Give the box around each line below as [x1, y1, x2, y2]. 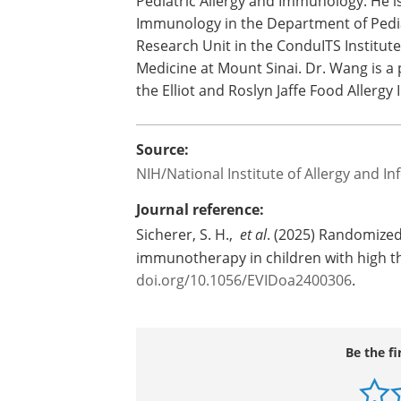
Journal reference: [136, 200, 264, 219]
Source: [136, 140, 189, 159]
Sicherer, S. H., [136, 225, 240, 244]
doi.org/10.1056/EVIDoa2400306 [136, 270, 352, 290]
